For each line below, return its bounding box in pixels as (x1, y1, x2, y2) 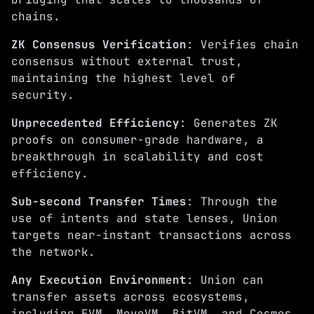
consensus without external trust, (11, 54, 243, 69)
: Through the (186, 194, 278, 210)
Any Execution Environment (11, 273, 186, 288)
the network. (11, 245, 95, 260)
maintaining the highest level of (11, 71, 235, 86)
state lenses (144, 211, 228, 226)
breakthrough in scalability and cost (11, 149, 264, 165)
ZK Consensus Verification (11, 37, 186, 53)
